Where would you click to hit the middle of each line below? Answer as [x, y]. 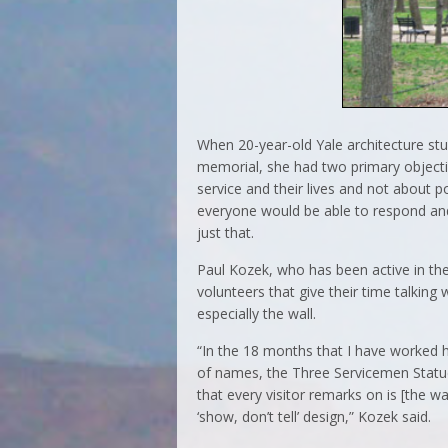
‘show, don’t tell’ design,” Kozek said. [314, 416]
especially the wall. [256, 313]
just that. [225, 232]
